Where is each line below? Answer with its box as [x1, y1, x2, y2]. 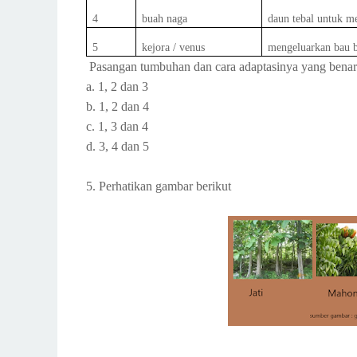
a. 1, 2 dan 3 [86, 80, 148, 93]
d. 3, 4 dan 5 [86, 139, 149, 153]
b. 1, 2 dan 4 [86, 100, 149, 113]
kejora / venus [142, 41, 206, 53]
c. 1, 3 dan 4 [86, 120, 148, 133]
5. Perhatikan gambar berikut [86, 179, 231, 193]
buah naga [142, 13, 188, 25]
